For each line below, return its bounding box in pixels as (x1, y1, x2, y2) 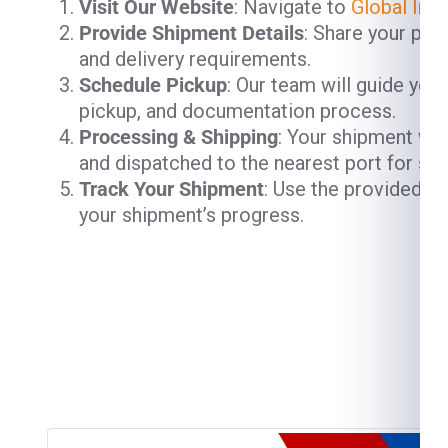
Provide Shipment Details (79, 21, 304, 45)
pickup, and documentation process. (79, 99, 396, 123)
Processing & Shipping (79, 125, 278, 149)
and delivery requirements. (79, 47, 311, 71)
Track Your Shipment (79, 177, 264, 201)
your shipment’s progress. (79, 203, 304, 227)
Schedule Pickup (79, 73, 227, 97)
